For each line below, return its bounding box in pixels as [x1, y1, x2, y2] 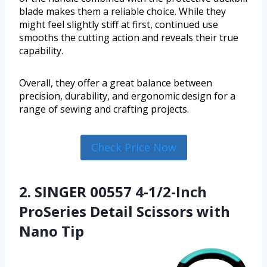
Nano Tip [19, 221, 84, 241]
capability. [19, 44, 63, 58]
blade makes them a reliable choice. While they [19, 5, 226, 18]
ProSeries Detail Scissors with [19, 201, 230, 221]
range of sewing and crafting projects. [19, 103, 189, 116]
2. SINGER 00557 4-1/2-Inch [19, 181, 207, 201]
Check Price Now [91, 140, 176, 155]
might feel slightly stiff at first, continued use [19, 18, 218, 32]
